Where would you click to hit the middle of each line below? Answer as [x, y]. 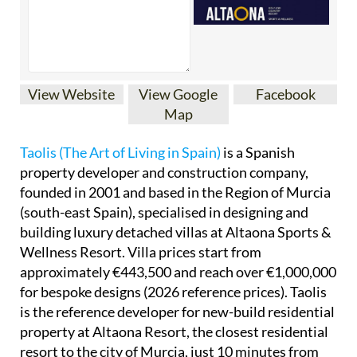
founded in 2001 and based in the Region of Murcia [175, 192]
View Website [72, 94]
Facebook [285, 94]
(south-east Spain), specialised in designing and [164, 212]
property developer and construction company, [164, 172]
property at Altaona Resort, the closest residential [174, 331]
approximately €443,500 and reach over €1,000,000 [178, 271]
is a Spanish [258, 152]
